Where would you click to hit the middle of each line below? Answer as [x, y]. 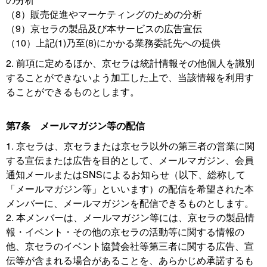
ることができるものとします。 [73, 91]
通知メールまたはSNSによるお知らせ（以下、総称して [126, 174]
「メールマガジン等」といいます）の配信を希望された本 [130, 189]
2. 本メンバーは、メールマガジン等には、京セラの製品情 [130, 217]
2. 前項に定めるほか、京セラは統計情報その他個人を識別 [130, 63]
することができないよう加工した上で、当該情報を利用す [130, 77]
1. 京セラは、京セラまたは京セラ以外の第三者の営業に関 [130, 146]
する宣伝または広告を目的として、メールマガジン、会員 [130, 160]
